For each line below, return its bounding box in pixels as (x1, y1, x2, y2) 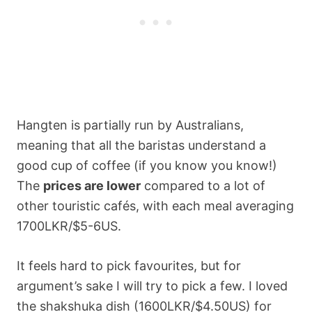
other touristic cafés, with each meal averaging (17, 198, 294, 213)
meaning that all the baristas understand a (17, 137, 266, 153)
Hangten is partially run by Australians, (17, 117, 244, 132)
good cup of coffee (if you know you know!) (17, 157, 277, 173)
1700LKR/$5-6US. (17, 218, 121, 233)
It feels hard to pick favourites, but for (17, 258, 241, 273)
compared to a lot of (141, 178, 265, 193)
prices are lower (43, 178, 141, 193)
